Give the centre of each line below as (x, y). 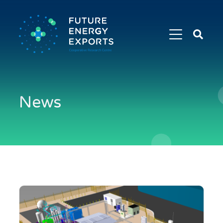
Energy (199, 55)
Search (199, 29)
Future (198, 42)
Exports (201, 68)
